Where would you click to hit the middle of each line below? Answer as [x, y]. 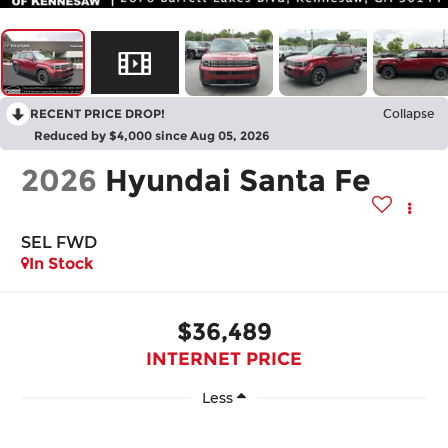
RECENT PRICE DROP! [97, 114]
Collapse [408, 114]
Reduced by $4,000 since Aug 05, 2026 [152, 136]
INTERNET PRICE [224, 358]
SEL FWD [59, 243]
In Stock [62, 264]
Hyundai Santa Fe [238, 181]
